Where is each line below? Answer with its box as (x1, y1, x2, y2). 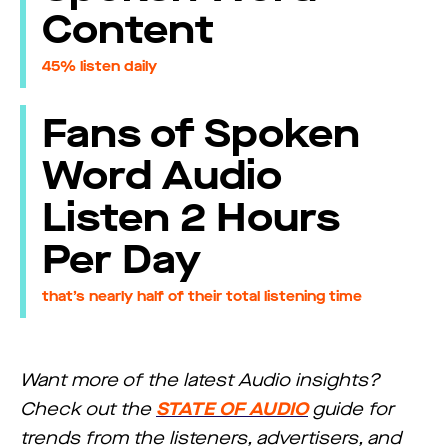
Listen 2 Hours (42, 190, 341, 244)
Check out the (20, 397, 156, 422)
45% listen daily (42, 56, 158, 76)
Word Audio (42, 148, 283, 202)
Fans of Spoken (42, 106, 361, 160)
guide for (308, 397, 394, 422)
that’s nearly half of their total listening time (42, 286, 363, 306)
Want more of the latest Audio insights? (20, 368, 380, 393)
